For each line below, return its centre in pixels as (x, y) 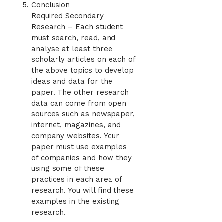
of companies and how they (82, 158)
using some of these (68, 169)
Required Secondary (67, 16)
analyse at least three (72, 49)
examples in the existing (75, 201)
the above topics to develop (83, 71)
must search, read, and (73, 38)
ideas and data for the (72, 82)
